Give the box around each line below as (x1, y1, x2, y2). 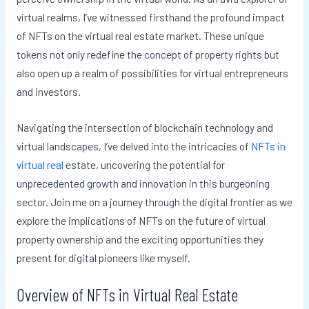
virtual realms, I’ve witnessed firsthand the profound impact (16, 10, 285, 23)
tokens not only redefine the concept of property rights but (16, 47, 279, 61)
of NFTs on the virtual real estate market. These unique (16, 28, 264, 42)
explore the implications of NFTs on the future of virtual (16, 213, 266, 227)
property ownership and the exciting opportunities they (16, 232, 263, 246)
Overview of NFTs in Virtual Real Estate (16, 284, 238, 306)
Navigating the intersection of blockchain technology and (16, 120, 273, 134)
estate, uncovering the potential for (63, 157, 225, 171)
